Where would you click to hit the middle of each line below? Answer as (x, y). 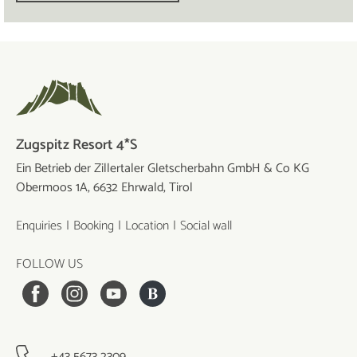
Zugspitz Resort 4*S (76, 145)
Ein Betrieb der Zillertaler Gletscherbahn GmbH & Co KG (163, 168)
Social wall (206, 226)
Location (147, 226)
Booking (94, 226)
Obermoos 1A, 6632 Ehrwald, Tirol (104, 187)
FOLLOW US (49, 264)
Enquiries (39, 226)
